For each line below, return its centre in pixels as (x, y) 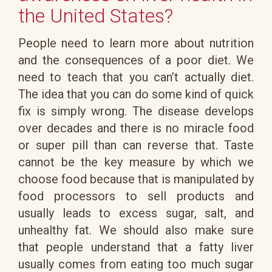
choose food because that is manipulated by (136, 179)
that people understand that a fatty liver (136, 247)
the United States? (96, 16)
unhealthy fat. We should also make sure (136, 230)
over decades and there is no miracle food (136, 128)
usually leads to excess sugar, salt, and (136, 213)
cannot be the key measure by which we (136, 162)
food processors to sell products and (136, 196)
